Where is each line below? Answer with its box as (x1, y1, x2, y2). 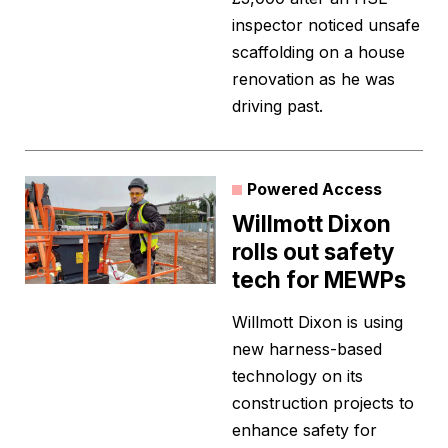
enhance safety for (232, 420, 377, 441)
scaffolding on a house (232, 42, 405, 63)
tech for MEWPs (232, 266, 406, 294)
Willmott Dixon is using (232, 312, 403, 333)
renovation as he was (232, 69, 395, 90)
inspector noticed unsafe (232, 15, 420, 36)
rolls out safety (232, 238, 394, 266)
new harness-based (232, 339, 382, 360)
